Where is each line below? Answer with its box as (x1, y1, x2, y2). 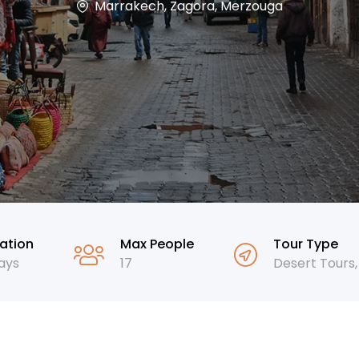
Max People (120, 234, 194, 253)
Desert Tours (273, 253, 355, 272)
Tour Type (273, 234, 338, 253)
